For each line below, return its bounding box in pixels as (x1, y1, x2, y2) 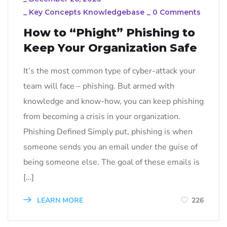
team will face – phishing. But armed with (23, 81, 174, 92)
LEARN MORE (35, 196, 83, 206)
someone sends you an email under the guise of (23, 141, 198, 153)
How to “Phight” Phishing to (23, 26, 195, 40)
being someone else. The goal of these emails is (23, 157, 200, 168)
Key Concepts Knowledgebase (29, 8, 144, 17)
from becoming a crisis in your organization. (23, 111, 182, 123)
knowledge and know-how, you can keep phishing (23, 96, 204, 107)
